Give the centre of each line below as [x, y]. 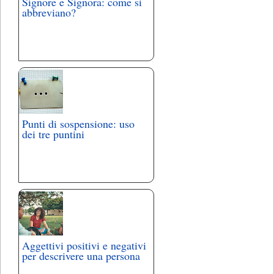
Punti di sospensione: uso [78, 124]
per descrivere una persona [81, 256]
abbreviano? [49, 13]
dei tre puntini [53, 134]
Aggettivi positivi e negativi [84, 246]
